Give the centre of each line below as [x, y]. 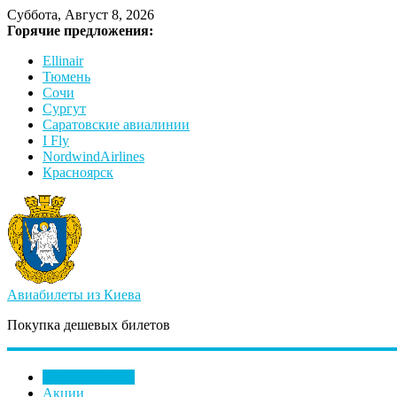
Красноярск [78, 172]
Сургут [64, 109]
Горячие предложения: [80, 31]
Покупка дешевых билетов [89, 325]
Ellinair [63, 61]
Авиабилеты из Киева [74, 295]
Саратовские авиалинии [116, 125]
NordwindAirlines [93, 156]
